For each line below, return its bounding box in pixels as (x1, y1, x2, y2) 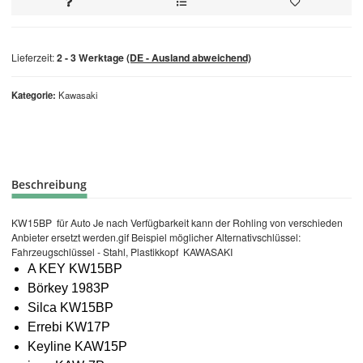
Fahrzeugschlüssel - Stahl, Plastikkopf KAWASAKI (11, 244, 233, 258)
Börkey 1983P (28, 280, 109, 295)
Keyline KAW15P (28, 339, 127, 353)
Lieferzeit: (11, 49, 57, 64)
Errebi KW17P (28, 319, 110, 334)
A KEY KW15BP (28, 261, 122, 275)
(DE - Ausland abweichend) (126, 49, 251, 65)
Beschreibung (11, 176, 87, 192)
